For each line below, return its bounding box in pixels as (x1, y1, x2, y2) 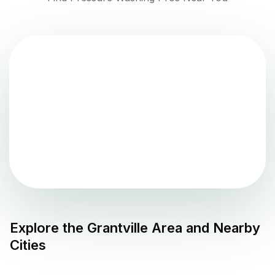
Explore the (10, 220, 87, 236)
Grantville (87, 220, 148, 236)
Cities (10, 237, 46, 254)
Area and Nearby (148, 220, 260, 236)
